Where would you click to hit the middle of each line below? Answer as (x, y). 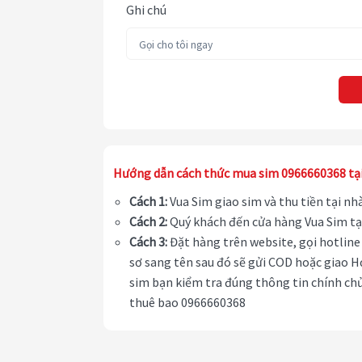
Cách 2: (148, 222)
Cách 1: (148, 202)
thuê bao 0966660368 (187, 303)
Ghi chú (146, 10)
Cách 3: (148, 242)
